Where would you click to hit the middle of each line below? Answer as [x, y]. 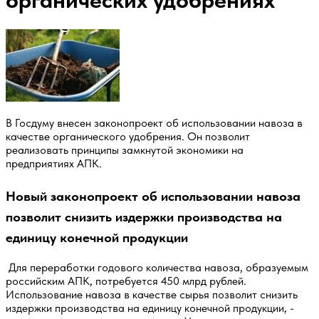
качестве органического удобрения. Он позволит [128, 136]
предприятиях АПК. [54, 163]
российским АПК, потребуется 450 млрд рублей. [126, 281]
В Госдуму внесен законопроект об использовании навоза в [154, 122]
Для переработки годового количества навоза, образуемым [157, 267]
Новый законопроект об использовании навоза [153, 196]
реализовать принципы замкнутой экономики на [125, 150]
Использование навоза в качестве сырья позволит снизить [152, 294]
